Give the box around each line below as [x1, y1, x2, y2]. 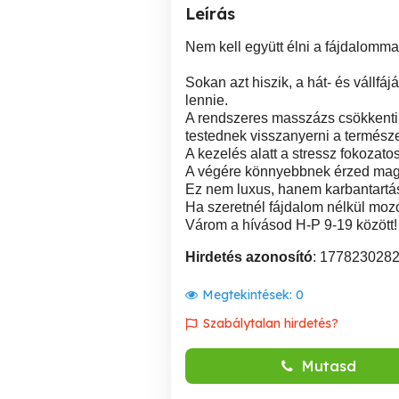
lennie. [185, 93, 228, 108]
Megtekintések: [202, 287, 296, 303]
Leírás [185, 4, 235, 24]
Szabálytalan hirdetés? [203, 315, 338, 331]
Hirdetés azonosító [185, 249, 313, 265]
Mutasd [302, 357, 356, 375]
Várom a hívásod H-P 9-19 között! [185, 217, 397, 232]
